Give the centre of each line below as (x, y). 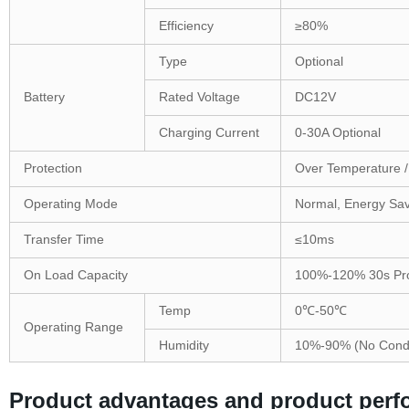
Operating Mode (70, 203)
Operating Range (73, 326)
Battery (44, 96)
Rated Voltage (199, 96)
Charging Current (209, 132)
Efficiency (186, 25)
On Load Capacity (75, 274)
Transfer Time (63, 239)
